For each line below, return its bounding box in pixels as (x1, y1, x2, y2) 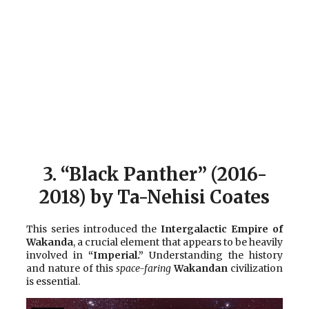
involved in (26, 249, 88, 262)
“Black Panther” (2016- (60, 162, 267, 186)
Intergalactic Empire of (161, 223, 283, 236)
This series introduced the (26, 223, 161, 236)
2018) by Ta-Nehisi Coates (39, 185, 270, 208)
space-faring (116, 262, 171, 275)
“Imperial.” (88, 249, 149, 262)
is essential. (26, 275, 80, 288)
